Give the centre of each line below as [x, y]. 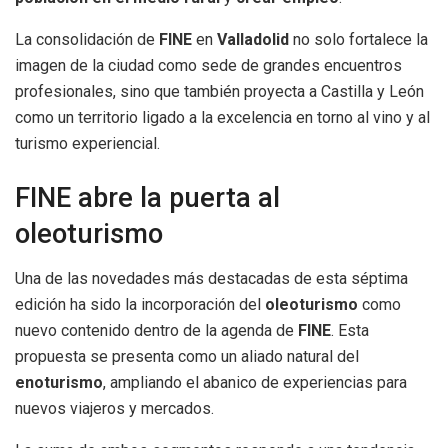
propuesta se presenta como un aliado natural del [187, 356]
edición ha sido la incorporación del [140, 304]
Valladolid [253, 40]
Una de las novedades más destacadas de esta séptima [211, 278]
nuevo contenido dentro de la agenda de [156, 330]
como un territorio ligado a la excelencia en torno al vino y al [222, 118]
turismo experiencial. [87, 144]
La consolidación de [87, 40]
